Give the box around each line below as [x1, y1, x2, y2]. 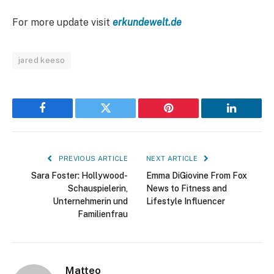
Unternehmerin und [53, 196, 128, 206]
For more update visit [12, 16, 113, 28]
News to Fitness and [146, 183, 227, 193]
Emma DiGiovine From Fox [146, 170, 247, 180]
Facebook [42, 111, 84, 123]
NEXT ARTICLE [146, 154, 200, 162]
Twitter [105, 111, 136, 123]
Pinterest [168, 111, 206, 123]
